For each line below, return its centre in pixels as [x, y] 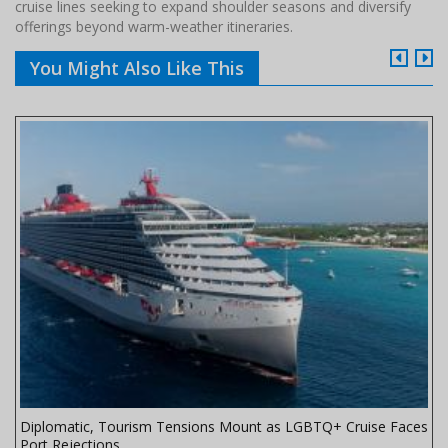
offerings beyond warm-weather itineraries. [154, 27]
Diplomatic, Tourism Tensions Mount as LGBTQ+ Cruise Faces [224, 427]
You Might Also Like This [137, 68]
